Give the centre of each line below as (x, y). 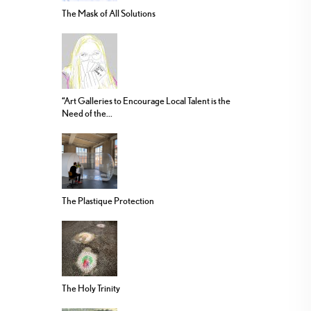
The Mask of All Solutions (109, 14)
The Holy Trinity (91, 288)
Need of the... (87, 114)
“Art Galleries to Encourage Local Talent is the (146, 101)
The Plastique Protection (108, 201)
